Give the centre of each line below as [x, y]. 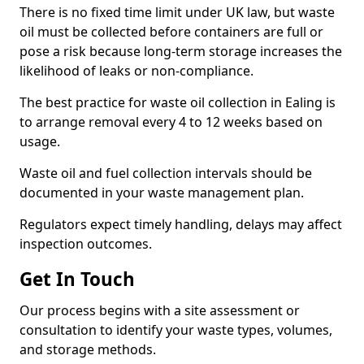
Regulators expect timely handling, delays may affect [181, 224]
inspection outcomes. [86, 244]
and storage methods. [88, 349]
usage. [40, 141]
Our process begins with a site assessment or [160, 310]
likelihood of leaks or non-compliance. [136, 71]
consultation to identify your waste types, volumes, [176, 330]
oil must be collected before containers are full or [171, 32]
